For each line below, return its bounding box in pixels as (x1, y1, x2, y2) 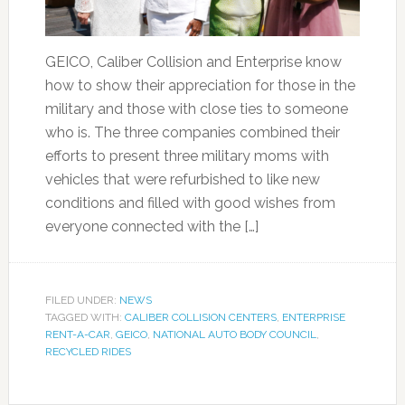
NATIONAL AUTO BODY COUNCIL (152, 328, 316, 341)
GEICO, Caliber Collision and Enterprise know (44, 53, 342, 71)
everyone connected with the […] (44, 218, 259, 235)
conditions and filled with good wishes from (44, 194, 335, 212)
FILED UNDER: (44, 294, 119, 306)
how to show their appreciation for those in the (44, 77, 355, 94)
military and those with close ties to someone (44, 100, 348, 118)
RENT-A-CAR (44, 328, 110, 341)
